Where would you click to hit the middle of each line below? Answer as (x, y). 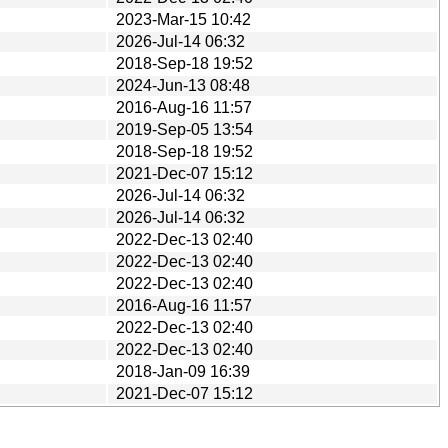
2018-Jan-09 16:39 (183, 371)
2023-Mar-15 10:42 (183, 19)
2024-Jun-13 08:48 (183, 85)
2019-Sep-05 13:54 (184, 129)
